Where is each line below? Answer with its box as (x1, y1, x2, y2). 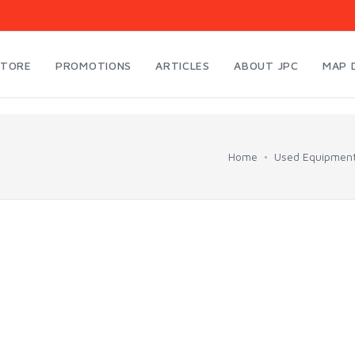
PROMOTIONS (55, 59, 132, 72)
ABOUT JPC (234, 59, 299, 72)
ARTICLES (155, 59, 210, 72)
